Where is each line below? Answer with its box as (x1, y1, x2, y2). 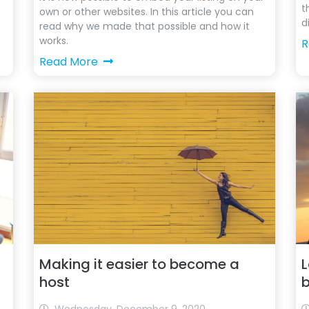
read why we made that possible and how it (39, 19, 250, 33)
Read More (39, 54, 98, 70)
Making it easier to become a (39, 255, 239, 274)
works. (39, 34, 68, 48)
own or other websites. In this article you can (39, 5, 254, 19)
